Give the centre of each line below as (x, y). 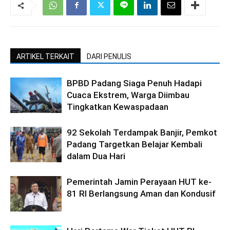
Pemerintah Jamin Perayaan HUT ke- (139, 182)
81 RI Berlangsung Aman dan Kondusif (141, 194)
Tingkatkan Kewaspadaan (118, 107)
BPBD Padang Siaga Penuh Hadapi (134, 83)
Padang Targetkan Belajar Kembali (135, 145)
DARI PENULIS (109, 57)
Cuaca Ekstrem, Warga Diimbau (128, 95)
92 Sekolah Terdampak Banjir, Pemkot (142, 133)
